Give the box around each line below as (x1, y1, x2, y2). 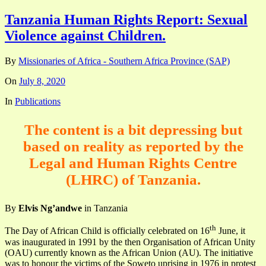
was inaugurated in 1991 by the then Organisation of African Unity (5, 236, 255, 247)
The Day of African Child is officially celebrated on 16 (5, 226, 210, 236)
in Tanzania (82, 203, 128, 214)
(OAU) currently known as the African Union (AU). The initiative (5, 247, 253, 258)
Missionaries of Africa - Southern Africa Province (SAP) (18, 56, 230, 66)
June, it (216, 226, 245, 236)
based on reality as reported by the (23, 138, 243, 155)
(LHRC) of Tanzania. (65, 172, 201, 188)
